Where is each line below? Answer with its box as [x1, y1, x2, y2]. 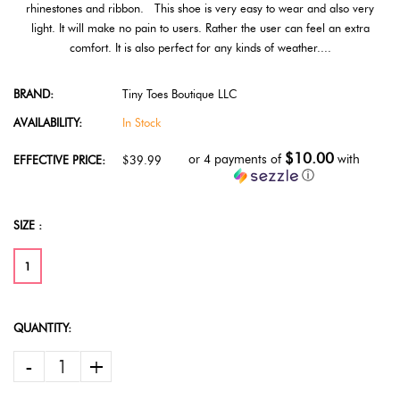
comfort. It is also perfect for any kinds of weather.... [69, 40, 331, 54]
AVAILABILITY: [13, 115, 82, 129]
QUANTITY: [13, 321, 71, 335]
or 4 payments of [188, 152, 285, 167]
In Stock [122, 115, 161, 129]
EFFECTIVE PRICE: [13, 153, 105, 167]
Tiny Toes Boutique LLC [122, 87, 237, 101]
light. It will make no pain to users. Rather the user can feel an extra [30, 21, 370, 35]
